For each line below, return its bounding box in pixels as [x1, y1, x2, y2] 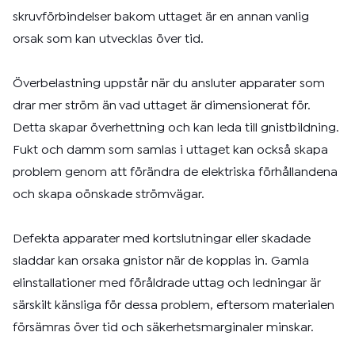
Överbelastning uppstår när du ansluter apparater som [13, 78, 325, 89]
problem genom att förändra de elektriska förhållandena [13, 167, 338, 177]
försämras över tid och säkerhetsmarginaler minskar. [13, 323, 314, 333]
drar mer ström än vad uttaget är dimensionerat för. [13, 101, 311, 111]
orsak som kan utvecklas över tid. [13, 34, 204, 44]
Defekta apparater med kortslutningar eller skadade [13, 234, 311, 244]
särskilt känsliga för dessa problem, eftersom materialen [13, 300, 334, 311]
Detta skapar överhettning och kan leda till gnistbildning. [13, 123, 339, 133]
